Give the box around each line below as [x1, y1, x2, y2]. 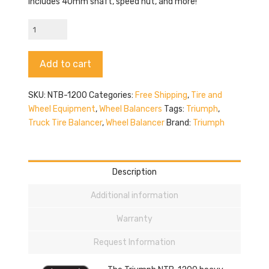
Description [112, 166, 157, 177]
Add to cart [39, 58, 91, 70]
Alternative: [102, 52, 149, 63]
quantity [27, 61, 62, 72]
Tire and [190, 90, 222, 101]
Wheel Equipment [28, 104, 95, 115]
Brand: [166, 118, 193, 128]
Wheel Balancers [98, 104, 162, 115]
